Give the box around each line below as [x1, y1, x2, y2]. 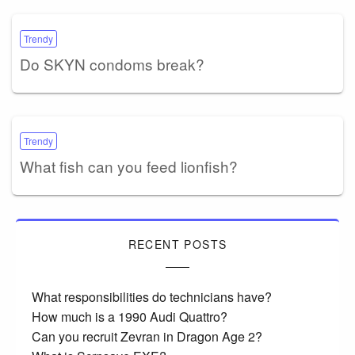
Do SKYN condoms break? [20, 53, 204, 75]
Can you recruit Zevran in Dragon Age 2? [32, 327, 262, 346]
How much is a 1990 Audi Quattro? [32, 307, 227, 326]
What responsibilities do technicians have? [32, 288, 272, 307]
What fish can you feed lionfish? [20, 155, 238, 177]
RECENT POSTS [128, 236, 227, 253]
